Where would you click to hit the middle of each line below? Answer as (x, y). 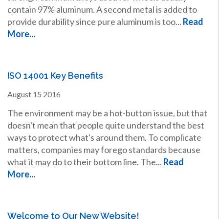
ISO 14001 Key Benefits (55, 76)
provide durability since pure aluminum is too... (95, 22)
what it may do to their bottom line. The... (85, 162)
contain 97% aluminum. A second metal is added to (102, 10)
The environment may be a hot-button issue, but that (107, 113)
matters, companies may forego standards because (104, 150)
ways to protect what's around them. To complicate (104, 138)
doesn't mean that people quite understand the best (106, 125)
